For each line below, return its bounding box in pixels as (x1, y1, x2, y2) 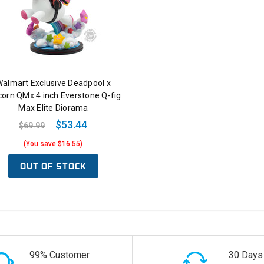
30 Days (228, 249, 263, 261)
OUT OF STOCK (19, 160, 87, 173)
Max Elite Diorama (18, 103, 88, 113)
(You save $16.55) (24, 140, 83, 148)
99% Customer (29, 249, 90, 261)
